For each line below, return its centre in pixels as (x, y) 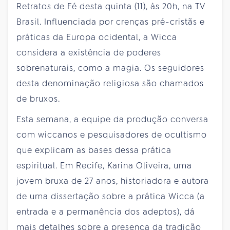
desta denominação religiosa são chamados (110, 84)
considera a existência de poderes (89, 53)
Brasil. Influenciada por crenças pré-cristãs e (111, 22)
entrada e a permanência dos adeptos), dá (106, 212)
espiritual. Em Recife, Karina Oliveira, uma (104, 166)
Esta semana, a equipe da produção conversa (112, 120)
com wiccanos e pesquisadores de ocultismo (112, 135)
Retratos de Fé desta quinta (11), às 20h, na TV (111, 7)
